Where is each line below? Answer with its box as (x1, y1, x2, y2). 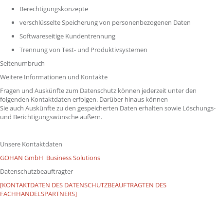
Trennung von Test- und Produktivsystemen (19, 45, 149, 54)
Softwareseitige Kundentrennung (19, 32, 117, 40)
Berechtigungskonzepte (19, 4, 90, 13)
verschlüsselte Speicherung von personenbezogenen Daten (19, 18, 192, 27)
